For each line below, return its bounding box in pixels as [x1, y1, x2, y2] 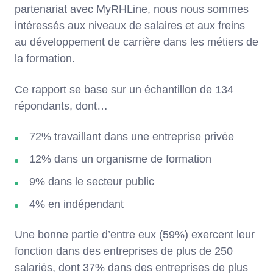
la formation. [15, 52, 75, 65]
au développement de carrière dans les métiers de [15, 35, 258, 48]
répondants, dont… [15, 99, 108, 112]
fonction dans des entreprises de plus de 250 [15, 244, 233, 257]
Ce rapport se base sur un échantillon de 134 [15, 83, 233, 96]
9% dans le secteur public [29, 175, 154, 188]
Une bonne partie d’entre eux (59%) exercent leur [15, 228, 255, 241]
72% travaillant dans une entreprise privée [29, 130, 237, 143]
